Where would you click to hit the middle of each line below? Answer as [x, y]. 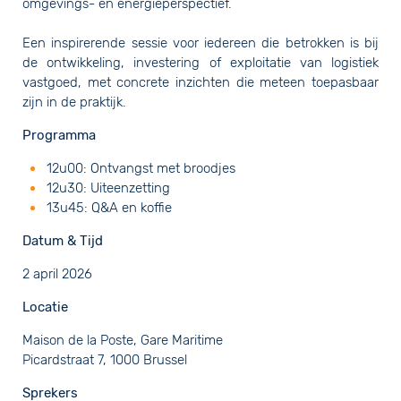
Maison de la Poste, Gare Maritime [130, 340]
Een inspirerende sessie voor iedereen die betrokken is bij [200, 43]
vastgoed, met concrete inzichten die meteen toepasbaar [200, 82]
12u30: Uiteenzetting [108, 188]
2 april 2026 [57, 273]
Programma [68, 135]
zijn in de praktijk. [74, 102]
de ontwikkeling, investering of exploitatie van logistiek [200, 62]
